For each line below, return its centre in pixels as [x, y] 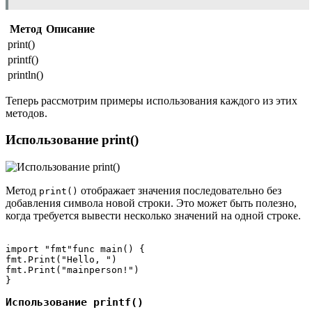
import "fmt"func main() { [75, 249]
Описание [70, 29]
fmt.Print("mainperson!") [72, 270]
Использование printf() [75, 303]
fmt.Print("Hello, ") [61, 260]
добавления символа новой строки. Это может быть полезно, [151, 203]
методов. [26, 113]
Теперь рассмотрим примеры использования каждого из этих [151, 100]
